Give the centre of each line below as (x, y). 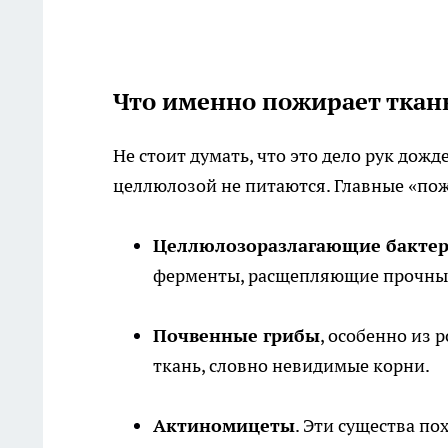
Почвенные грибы (236, 336)
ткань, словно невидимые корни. (291, 366)
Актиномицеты (224, 426)
